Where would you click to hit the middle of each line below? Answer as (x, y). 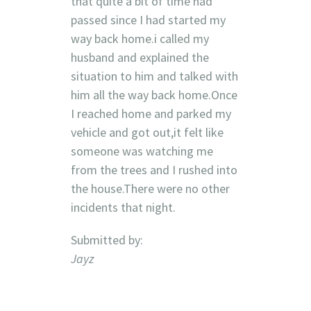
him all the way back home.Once (154, 94)
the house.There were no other (150, 188)
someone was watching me (142, 151)
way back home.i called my (140, 38)
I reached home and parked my (151, 113)
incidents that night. (123, 207)
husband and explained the (140, 57)
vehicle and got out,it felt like (147, 132)
